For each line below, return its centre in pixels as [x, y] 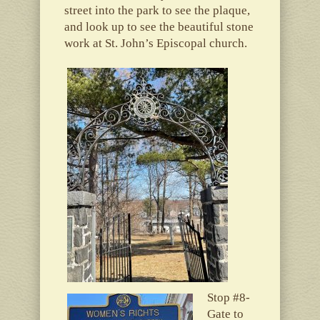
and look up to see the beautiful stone [159, 26]
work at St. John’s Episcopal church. [155, 43]
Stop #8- [228, 297]
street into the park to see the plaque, [157, 10]
